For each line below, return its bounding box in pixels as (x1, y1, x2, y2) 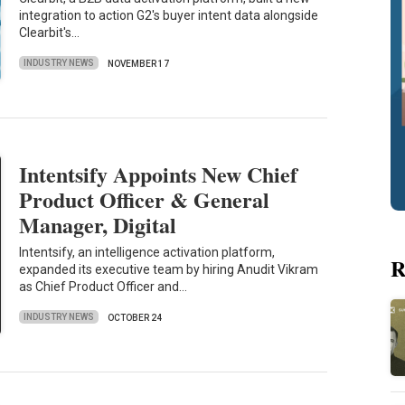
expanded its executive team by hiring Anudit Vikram (19, 262, 319, 278)
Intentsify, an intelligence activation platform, (19, 245, 276, 260)
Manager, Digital (19, 208, 177, 240)
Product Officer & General (19, 183, 270, 215)
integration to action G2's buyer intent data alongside (19, 8, 319, 24)
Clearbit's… (19, 25, 80, 41)
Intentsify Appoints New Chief (19, 157, 298, 190)
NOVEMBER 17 (108, 58, 170, 69)
